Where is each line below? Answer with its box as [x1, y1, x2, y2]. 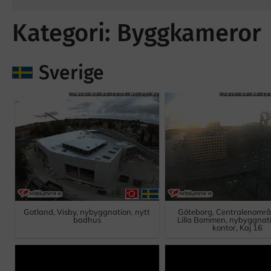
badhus [73, 215, 101, 225]
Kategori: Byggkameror [11, 19, 261, 48]
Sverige [38, 61, 104, 85]
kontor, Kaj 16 [212, 223, 263, 233]
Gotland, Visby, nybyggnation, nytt [24, 207, 151, 217]
